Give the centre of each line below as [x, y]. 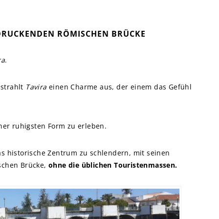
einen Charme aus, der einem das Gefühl [119, 87]
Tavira [36, 87]
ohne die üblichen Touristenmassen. [113, 165]
